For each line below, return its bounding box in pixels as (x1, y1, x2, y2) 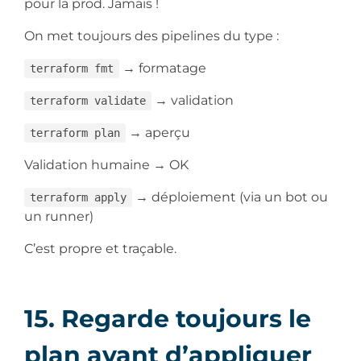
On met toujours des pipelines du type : (24, 27, 282, 44)
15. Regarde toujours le (24, 303, 311, 334)
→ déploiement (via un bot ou (131, 189, 328, 205)
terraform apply (29, 190, 127, 204)
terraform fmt (29, 61, 114, 75)
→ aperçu (125, 124, 193, 140)
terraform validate (29, 93, 146, 107)
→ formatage (118, 60, 210, 76)
